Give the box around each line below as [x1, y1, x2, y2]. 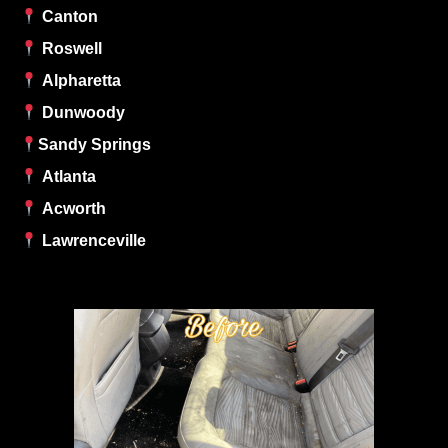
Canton [38, 8, 99, 26]
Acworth [38, 200, 107, 218]
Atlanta [38, 168, 97, 186]
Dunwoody [38, 104, 126, 122]
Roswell [38, 40, 103, 58]
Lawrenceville [38, 232, 147, 250]
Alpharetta [38, 72, 122, 90]
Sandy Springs [38, 136, 152, 154]
